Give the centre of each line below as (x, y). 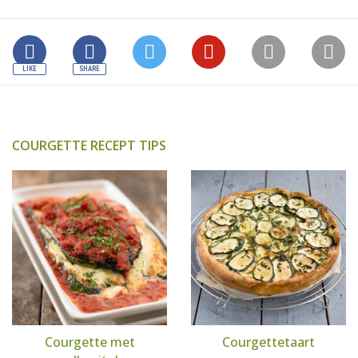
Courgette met (89, 342)
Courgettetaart (268, 342)
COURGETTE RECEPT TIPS (89, 145)
